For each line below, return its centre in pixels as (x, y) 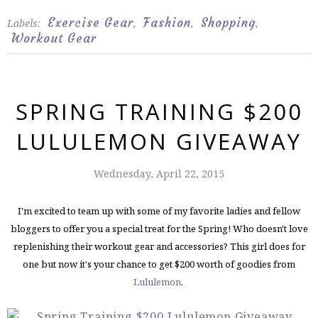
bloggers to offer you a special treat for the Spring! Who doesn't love (159, 228)
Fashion (167, 22)
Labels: (25, 23)
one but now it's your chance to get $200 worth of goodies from (159, 264)
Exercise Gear (91, 22)
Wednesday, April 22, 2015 (159, 173)
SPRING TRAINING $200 (159, 111)
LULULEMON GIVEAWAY (159, 141)
